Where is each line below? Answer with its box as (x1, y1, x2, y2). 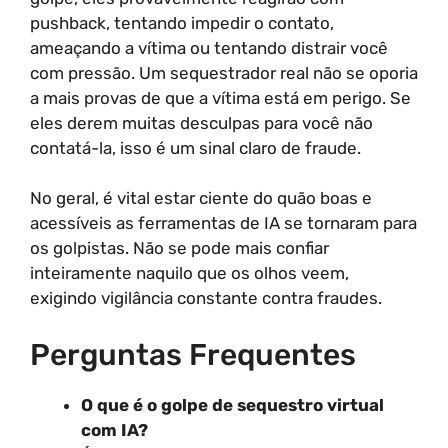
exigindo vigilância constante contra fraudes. (30, 288, 382, 308)
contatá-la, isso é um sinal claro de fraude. (30, 137, 361, 158)
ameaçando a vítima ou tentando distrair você (30, 37, 388, 58)
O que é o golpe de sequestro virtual (81, 394, 384, 415)
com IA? (81, 419, 148, 440)
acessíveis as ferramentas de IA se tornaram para (30, 213, 417, 233)
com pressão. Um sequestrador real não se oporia (30, 62, 418, 83)
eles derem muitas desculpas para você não (30, 112, 373, 133)
